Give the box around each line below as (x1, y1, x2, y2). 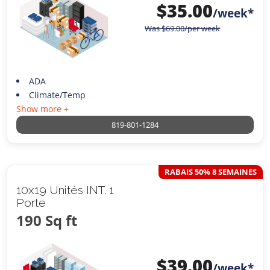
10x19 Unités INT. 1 (16, 183, 115, 196)
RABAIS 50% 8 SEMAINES (164, 166, 257, 177)
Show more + (16, 102, 69, 115)
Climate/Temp (28, 89, 86, 101)
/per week (184, 22, 221, 34)
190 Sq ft (16, 210, 78, 230)
